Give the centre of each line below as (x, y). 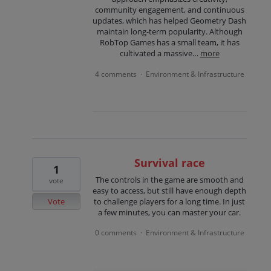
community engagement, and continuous (169, 10)
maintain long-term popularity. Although (169, 32)
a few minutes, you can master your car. (170, 212)
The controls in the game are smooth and (169, 179)
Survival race (169, 162)
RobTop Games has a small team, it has (169, 43)
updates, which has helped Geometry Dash (170, 21)
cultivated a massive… (160, 54)
